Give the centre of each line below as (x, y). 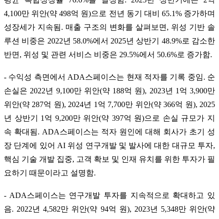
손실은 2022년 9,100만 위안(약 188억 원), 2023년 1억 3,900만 (109, 90)
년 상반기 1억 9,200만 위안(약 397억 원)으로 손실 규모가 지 (109, 118)
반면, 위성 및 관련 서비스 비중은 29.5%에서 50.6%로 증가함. (108, 54)
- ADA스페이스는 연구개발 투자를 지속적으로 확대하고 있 (109, 195)
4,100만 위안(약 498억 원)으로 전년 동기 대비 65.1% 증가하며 (109, 13)
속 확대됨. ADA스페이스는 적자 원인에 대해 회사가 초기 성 (109, 131)
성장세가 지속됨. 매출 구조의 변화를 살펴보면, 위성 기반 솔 (109, 27)
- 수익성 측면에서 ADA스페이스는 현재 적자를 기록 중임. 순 (109, 77)
